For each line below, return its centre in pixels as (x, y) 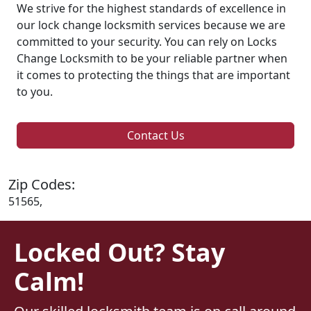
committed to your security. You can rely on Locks (147, 41)
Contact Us (155, 135)
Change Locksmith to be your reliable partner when (152, 58)
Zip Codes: (42, 184)
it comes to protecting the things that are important (153, 75)
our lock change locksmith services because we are (151, 25)
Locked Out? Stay (119, 252)
